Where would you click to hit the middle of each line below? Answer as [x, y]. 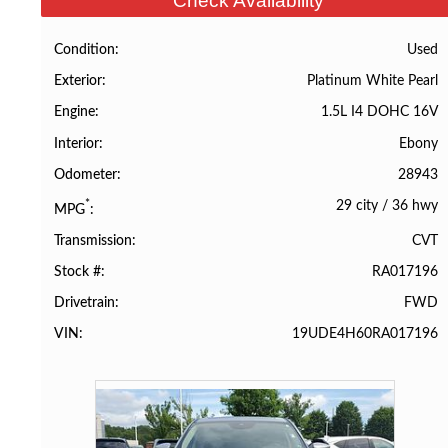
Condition [85, 50]
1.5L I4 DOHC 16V [379, 112]
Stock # [78, 271]
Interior [77, 143]
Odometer [86, 174]
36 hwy [414, 205]
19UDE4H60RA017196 [364, 334]
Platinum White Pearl [372, 81]
